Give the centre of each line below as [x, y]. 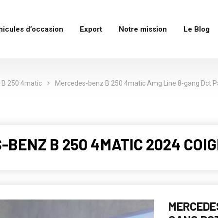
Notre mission [143, 29]
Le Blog [196, 29]
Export [91, 29]
